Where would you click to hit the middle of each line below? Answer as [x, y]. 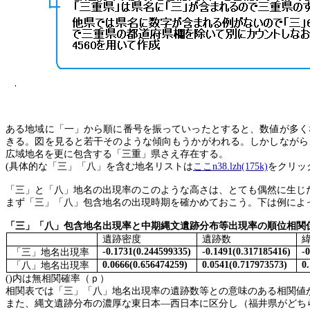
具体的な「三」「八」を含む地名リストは [101, 166]
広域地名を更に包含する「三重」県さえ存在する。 [117, 154]
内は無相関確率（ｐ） [61, 279]
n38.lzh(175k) [240, 166]
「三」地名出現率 [50, 252]
